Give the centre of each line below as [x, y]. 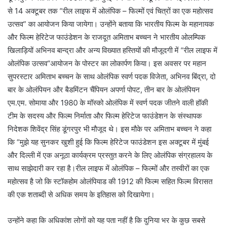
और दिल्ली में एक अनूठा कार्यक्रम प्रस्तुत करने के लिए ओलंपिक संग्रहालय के [110, 155]
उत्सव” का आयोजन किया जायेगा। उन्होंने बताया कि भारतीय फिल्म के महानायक [111, 24]
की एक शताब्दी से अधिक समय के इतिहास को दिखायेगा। [81, 195]
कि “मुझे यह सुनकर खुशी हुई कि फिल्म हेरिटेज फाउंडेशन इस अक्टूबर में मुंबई [108, 142]
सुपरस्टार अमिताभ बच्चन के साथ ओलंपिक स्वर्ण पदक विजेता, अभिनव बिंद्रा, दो [111, 77]
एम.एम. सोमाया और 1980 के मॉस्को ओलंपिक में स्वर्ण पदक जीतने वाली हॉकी [108, 103]
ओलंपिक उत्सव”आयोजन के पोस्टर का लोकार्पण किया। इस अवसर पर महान [107, 64]
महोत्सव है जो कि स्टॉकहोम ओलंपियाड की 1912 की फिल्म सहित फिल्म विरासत [110, 182]
